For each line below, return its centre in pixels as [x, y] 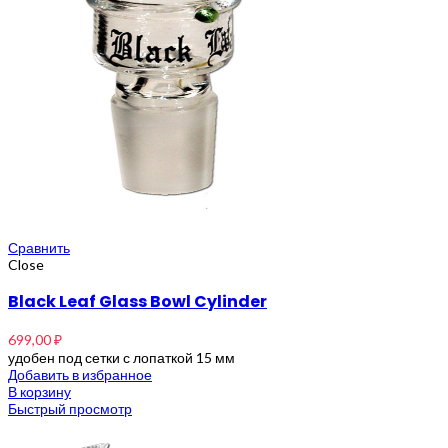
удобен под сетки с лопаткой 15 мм [121, 357]
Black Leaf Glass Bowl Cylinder [137, 301]
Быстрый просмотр [70, 408]
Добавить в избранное [80, 374]
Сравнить [39, 247]
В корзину [39, 391]
